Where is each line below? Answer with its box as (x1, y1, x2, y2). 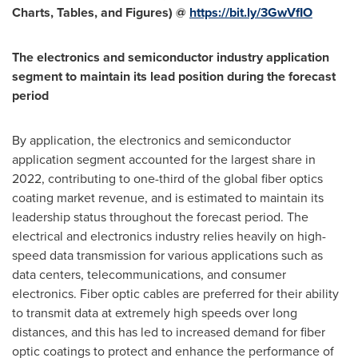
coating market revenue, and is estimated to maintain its (12, 189, 324, 207)
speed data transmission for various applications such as (12, 246, 323, 265)
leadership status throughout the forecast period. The (12, 208, 308, 226)
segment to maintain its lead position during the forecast (12, 67, 336, 86)
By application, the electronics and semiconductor (12, 131, 291, 149)
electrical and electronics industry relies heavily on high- (12, 227, 326, 245)
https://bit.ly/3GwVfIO (189, 3, 312, 22)
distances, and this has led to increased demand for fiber (12, 323, 325, 341)
